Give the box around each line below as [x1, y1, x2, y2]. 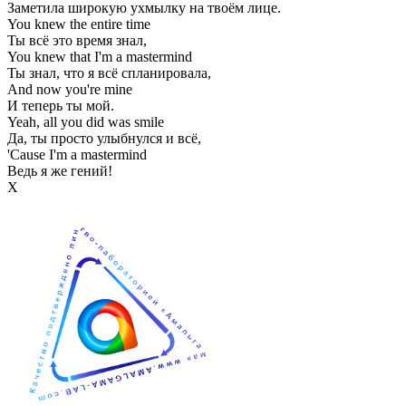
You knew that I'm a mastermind [7, 48, 192, 64]
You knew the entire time [7, 15, 150, 32]
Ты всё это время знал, [7, 32, 147, 48]
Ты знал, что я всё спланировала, [7, 64, 211, 81]
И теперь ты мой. [7, 97, 114, 113]
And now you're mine [7, 81, 132, 97]
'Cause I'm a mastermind [7, 146, 147, 162]
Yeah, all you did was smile [7, 113, 164, 130]
